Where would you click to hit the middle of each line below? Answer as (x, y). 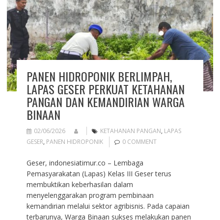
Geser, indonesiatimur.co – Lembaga (85, 163)
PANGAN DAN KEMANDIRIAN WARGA (105, 101)
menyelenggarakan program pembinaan (90, 195)
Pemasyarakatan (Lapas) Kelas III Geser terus (99, 173)
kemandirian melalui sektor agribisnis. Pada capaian (108, 206)
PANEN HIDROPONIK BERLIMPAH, (99, 76)
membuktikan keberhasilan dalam (80, 184)
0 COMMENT (139, 141)
